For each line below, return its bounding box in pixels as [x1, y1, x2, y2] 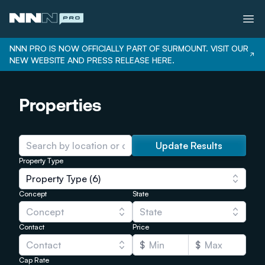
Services [9, 82, 45, 93]
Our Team [9, 138, 50, 150]
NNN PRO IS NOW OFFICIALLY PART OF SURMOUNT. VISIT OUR [9, 43, 248, 53]
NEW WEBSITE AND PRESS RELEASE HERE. [9, 55, 174, 65]
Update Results [156, 140, 222, 151]
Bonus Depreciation [9, 119, 93, 131]
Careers [9, 157, 42, 169]
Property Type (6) [26, 173, 101, 185]
